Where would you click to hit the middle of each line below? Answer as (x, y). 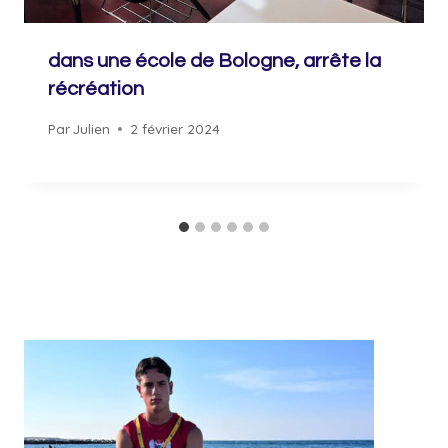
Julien (92, 128)
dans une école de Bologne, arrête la (214, 61)
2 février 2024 (175, 128)
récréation (96, 89)
